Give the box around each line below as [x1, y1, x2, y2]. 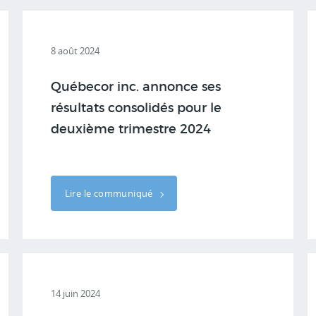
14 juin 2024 [50, 287, 100, 300]
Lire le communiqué [64, 187, 156, 200]
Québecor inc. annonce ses [50, 81, 221, 94]
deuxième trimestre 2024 [50, 123, 211, 136]
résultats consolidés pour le [50, 102, 221, 115]
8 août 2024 [50, 44, 99, 57]
